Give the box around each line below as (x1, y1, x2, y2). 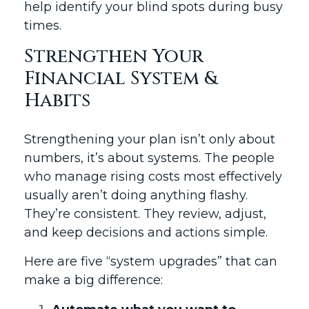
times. (24, 18, 61, 33)
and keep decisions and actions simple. (24, 225, 268, 240)
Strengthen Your (24, 44, 203, 69)
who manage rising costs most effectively (24, 169, 282, 184)
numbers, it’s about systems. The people (24, 150, 275, 166)
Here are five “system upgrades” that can (24, 254, 277, 269)
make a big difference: (24, 272, 166, 288)
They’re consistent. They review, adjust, (24, 206, 266, 221)
